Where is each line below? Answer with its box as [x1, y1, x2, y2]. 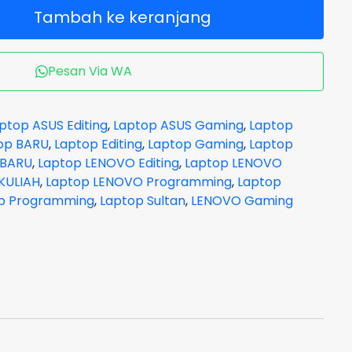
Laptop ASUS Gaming [113, 116, 244, 134]
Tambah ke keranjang [34, 6, 211, 28]
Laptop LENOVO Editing [38, 154, 179, 172]
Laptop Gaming [148, 135, 244, 153]
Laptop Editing [54, 135, 142, 153]
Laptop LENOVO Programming [46, 173, 232, 191]
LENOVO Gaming [191, 192, 293, 210]
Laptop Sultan [100, 192, 185, 210]
